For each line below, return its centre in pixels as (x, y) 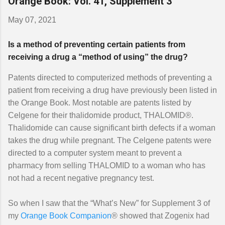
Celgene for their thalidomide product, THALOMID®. (101, 115)
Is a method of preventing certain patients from (97, 44)
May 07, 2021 (32, 20)
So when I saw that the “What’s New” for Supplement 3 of (109, 203)
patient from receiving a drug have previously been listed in (113, 90)
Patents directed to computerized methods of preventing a (110, 78)
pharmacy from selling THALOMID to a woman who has (107, 165)
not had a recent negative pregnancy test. (81, 178)
